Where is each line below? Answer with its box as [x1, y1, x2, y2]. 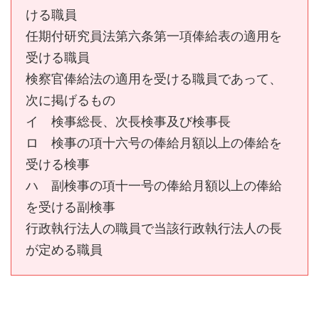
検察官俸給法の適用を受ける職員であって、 [26, 71, 282, 86]
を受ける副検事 [26, 199, 115, 214]
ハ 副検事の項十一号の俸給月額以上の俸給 [26, 178, 282, 193]
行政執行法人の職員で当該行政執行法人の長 [26, 221, 282, 236]
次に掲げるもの [26, 93, 115, 108]
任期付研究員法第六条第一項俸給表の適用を [26, 28, 282, 43]
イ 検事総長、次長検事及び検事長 [26, 114, 231, 129]
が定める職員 [26, 242, 103, 257]
